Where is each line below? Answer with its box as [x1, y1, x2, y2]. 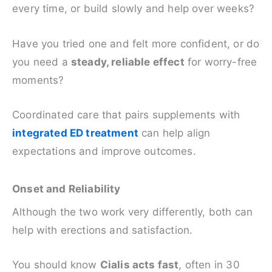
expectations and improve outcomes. [12, 144, 196, 157]
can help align [138, 126, 211, 139]
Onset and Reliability [12, 183, 121, 195]
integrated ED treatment [12, 126, 138, 139]
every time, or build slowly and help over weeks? [12, 2, 255, 15]
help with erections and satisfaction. [12, 224, 193, 237]
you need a [12, 55, 71, 68]
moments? [12, 73, 64, 86]
